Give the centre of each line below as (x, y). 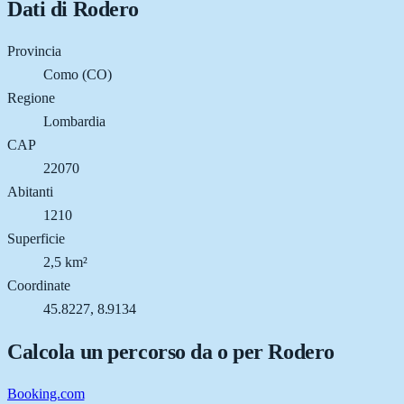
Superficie (36, 238)
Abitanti (30, 191)
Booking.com (46, 393)
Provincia (34, 50)
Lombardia (74, 121)
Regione (31, 97)
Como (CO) (78, 74)
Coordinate (39, 285)
